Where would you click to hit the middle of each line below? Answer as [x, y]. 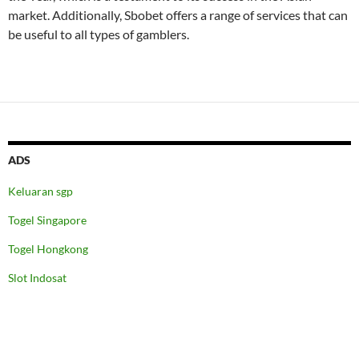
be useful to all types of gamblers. [99, 34]
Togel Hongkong [48, 249]
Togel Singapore [47, 220]
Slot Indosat [37, 278]
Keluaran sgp [40, 191]
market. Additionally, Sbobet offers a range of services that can [178, 15]
